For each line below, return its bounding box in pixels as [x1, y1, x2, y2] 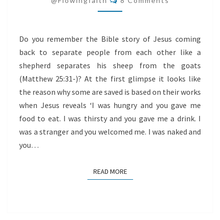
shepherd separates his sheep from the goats [19, 60, 201, 70]
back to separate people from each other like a [19, 47, 201, 57]
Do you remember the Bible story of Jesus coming [19, 34, 201, 44]
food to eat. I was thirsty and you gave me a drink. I [19, 113, 201, 123]
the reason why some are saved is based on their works [19, 87, 201, 97]
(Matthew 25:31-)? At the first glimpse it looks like [19, 74, 201, 83]
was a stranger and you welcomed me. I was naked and [19, 127, 201, 137]
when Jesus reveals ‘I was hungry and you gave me [19, 100, 201, 110]
